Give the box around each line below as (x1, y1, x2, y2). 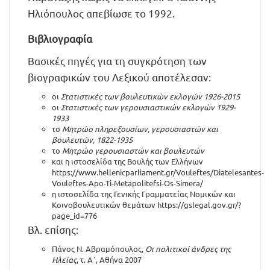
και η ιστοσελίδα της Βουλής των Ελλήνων (52, 156, 203, 166)
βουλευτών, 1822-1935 (52, 134, 133, 145)
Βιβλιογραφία (28, 32, 92, 45)
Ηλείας (52, 254, 77, 265)
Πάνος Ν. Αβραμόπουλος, (52, 243, 145, 254)
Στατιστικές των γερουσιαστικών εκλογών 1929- (61, 102, 236, 112)
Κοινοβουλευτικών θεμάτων (52, 199, 157, 210)
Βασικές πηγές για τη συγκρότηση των (28, 54, 207, 67)
